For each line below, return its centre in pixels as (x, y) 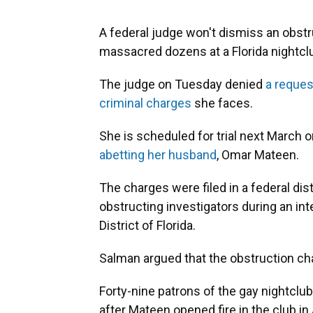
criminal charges (145, 103)
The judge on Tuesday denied (182, 84)
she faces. (222, 103)
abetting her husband (158, 154)
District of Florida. (147, 225)
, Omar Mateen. (258, 154)
